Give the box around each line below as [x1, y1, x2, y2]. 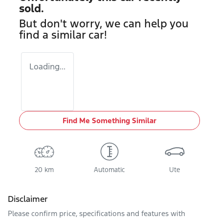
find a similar [19, 28, 88, 42]
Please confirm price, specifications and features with [8, 209, 185, 218]
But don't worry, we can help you [19, 17, 189, 30]
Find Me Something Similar [63, 116, 156, 125]
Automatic [94, 166, 125, 174]
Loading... [29, 61, 66, 72]
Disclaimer [8, 194, 48, 204]
